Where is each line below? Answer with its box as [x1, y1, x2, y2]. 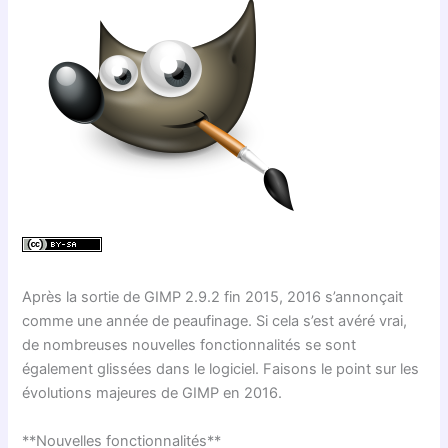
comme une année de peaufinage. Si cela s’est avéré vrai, [22, 312, 408, 331]
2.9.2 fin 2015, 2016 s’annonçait [181, 288, 404, 307]
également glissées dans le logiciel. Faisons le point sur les [22, 360, 420, 379]
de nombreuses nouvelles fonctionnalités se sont [22, 336, 357, 355]
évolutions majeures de [22, 384, 183, 403]
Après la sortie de [22, 288, 145, 307]
